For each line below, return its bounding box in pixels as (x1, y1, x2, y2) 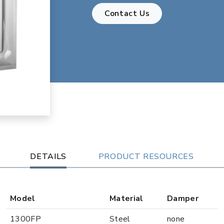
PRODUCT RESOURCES (98, 150, 194, 162)
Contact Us (104, 8, 150, 19)
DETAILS (30, 150, 66, 162)
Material (109, 192, 143, 204)
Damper (167, 192, 198, 204)
